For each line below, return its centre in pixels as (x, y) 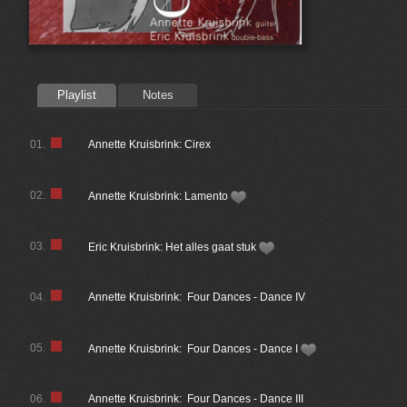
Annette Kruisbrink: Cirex (150, 144)
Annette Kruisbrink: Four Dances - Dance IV (197, 297)
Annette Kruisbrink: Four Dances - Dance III (196, 399)
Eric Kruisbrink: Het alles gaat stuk (174, 247)
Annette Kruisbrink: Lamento (160, 196)
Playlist (77, 95)
